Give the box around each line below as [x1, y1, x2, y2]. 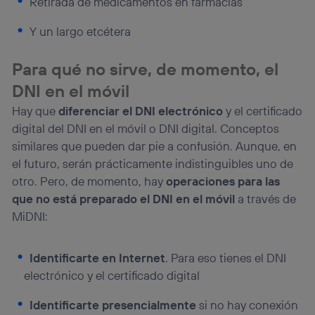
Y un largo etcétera [30, 24, 131, 39]
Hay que [12, 103, 59, 118]
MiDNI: [12, 208, 49, 224]
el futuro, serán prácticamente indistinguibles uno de [12, 155, 294, 171]
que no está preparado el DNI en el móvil [12, 191, 236, 206]
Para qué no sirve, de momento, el [12, 58, 279, 79]
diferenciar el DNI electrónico [58, 103, 224, 118]
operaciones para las [166, 173, 281, 188]
